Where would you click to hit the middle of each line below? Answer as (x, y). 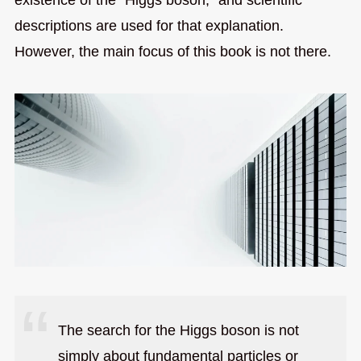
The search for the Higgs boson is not (178, 331)
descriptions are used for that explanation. (149, 25)
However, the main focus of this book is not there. (172, 51)
